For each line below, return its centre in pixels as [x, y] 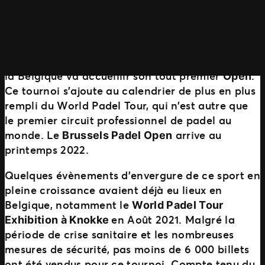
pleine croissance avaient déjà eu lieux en [114, 190]
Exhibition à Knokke [58, 219]
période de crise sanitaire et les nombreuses [119, 234]
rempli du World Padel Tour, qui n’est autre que [127, 105]
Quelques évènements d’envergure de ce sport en [132, 175]
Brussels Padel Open [117, 135]
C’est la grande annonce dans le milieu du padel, [132, 61]
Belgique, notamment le [69, 204]
